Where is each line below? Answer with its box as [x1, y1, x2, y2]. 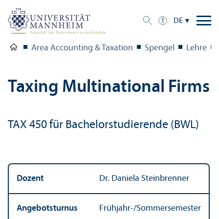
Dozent [17, 174, 44, 183]
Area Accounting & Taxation [31, 43, 133, 53]
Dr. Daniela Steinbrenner [99, 174, 189, 183]
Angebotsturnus [17, 203, 78, 213]
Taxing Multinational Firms [8, 78, 210, 96]
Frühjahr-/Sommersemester [99, 203, 201, 213]
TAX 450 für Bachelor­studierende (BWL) [8, 119, 199, 131]
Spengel [145, 43, 175, 53]
